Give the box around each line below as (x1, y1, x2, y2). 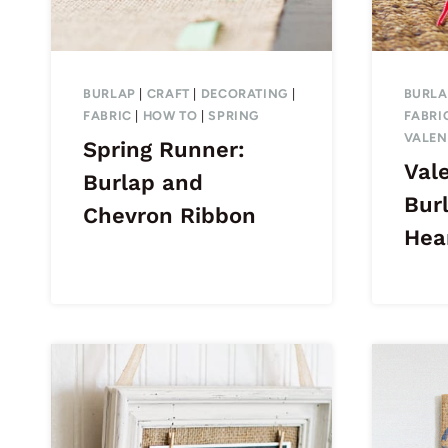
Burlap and (83, 170, 203, 196)
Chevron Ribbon (83, 203, 256, 229)
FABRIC (83, 108, 132, 124)
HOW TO (142, 108, 198, 124)
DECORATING (200, 86, 289, 102)
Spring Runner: (83, 137, 245, 163)
